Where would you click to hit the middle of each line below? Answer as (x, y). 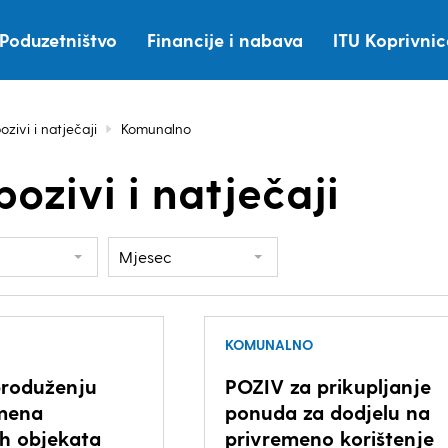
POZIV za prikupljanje (327, 386)
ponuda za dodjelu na (327, 412)
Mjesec (145, 256)
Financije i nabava (225, 39)
